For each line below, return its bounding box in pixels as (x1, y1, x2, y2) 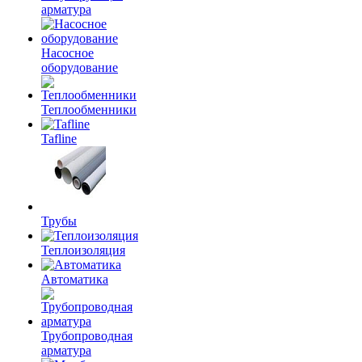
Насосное (41, 46, 94, 60)
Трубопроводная (41, 329, 133, 343)
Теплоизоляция (41, 243, 125, 257)
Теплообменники (41, 103, 137, 116)
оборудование (41, 61, 118, 74)
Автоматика (41, 272, 108, 286)
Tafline (41, 132, 77, 145)
